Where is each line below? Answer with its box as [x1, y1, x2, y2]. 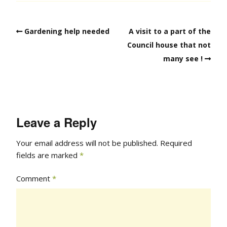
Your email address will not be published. [16, 138, 158, 148]
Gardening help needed [24, 26, 109, 36]
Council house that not [127, 40, 211, 50]
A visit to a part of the [129, 26, 211, 36]
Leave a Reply [16, 113, 97, 131]
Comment [16, 173, 52, 184]
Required [160, 138, 192, 148]
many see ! [163, 53, 203, 63]
